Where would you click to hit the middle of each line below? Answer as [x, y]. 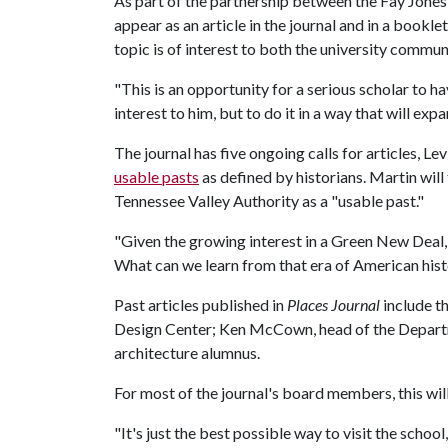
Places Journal [333, 304]
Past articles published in [200, 304]
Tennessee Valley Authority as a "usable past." [269, 200]
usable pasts [156, 176]
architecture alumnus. [187, 352]
